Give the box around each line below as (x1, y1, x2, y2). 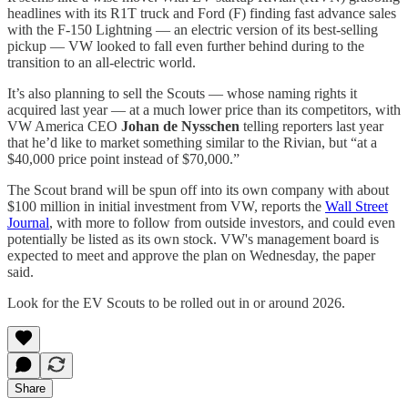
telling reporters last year (240, 117, 383, 134)
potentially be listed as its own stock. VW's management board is (7, 230, 379, 247)
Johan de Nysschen (121, 117, 240, 134)
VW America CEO (7, 117, 121, 134)
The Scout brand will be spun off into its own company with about (7, 181, 389, 198)
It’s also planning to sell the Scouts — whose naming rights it (7, 85, 357, 101)
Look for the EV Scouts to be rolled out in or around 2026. (7, 294, 345, 311)
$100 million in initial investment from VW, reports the (7, 198, 325, 214)
